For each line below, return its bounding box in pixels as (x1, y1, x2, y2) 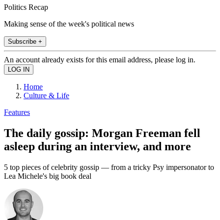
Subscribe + (8, 37, 42, 45)
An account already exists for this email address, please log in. (4, 55, 195, 64)
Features (4, 108, 30, 116)
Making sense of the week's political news (4, 19, 134, 28)
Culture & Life (24, 91, 69, 100)
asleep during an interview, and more (4, 139, 191, 153)
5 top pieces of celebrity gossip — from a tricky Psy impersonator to (4, 163, 214, 171)
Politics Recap (4, 2, 48, 11)
